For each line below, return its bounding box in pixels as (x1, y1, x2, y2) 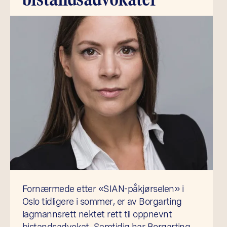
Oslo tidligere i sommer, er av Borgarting (22, 196, 182, 207)
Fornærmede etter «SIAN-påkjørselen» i (22, 183, 184, 194)
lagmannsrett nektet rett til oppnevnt (22, 208, 172, 219)
